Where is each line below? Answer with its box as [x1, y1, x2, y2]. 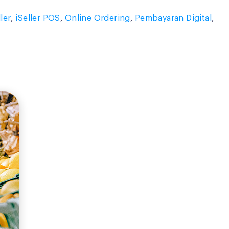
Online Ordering [64, 14, 130, 22]
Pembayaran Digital [134, 14, 212, 22]
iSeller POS [15, 14, 60, 22]
